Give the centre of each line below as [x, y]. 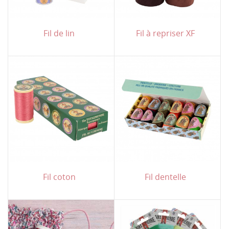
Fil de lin [59, 33]
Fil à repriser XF [165, 33]
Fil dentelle [165, 177]
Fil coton [59, 177]
